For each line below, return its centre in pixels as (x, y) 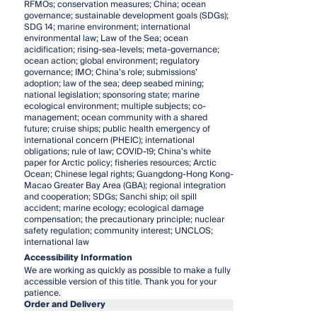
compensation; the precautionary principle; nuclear (124, 219)
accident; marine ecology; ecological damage (114, 208)
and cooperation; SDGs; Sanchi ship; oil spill (110, 197)
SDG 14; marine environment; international (107, 27)
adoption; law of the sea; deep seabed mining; (114, 83)
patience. (42, 293)
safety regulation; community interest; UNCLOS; (118, 231)
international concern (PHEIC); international (109, 140)
